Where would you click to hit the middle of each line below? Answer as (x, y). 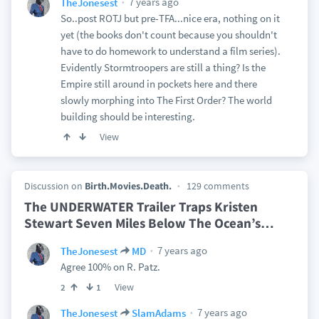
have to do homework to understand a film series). (170, 51)
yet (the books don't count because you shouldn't (168, 35)
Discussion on (54, 186)
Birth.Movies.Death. (128, 186)
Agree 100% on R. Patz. (110, 267)
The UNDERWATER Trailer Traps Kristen (141, 206)
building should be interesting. (127, 116)
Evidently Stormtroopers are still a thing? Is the (163, 67)
